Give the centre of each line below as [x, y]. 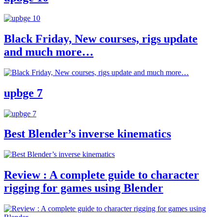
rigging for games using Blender [84, 188]
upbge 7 [23, 93]
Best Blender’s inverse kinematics [87, 134]
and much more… [49, 52]
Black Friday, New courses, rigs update [101, 39]
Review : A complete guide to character [101, 175]
